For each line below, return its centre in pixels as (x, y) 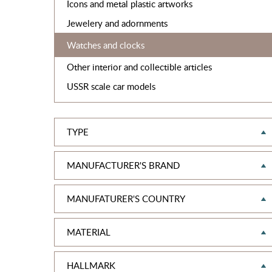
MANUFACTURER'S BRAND (123, 165)
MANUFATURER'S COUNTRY (126, 199)
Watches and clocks (105, 45)
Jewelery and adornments (117, 23)
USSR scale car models (111, 86)
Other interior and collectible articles (139, 67)
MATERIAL (88, 232)
